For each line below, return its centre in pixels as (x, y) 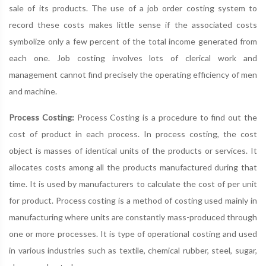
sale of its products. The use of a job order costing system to (133, 8)
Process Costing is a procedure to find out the (166, 118)
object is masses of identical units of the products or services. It (133, 151)
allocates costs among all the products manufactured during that (133, 167)
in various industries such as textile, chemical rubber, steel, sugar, (133, 251)
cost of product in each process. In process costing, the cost (133, 134)
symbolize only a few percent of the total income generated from (133, 42)
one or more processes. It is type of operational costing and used (133, 234)
